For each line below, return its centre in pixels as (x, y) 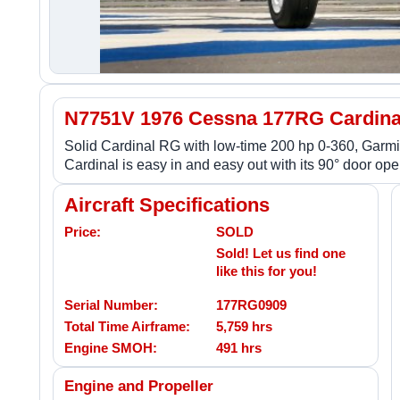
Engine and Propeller (139, 386)
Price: (83, 231)
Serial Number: (111, 304)
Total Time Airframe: (127, 326)
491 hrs (239, 347)
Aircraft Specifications (167, 204)
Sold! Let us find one (281, 253)
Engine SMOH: (111, 347)
